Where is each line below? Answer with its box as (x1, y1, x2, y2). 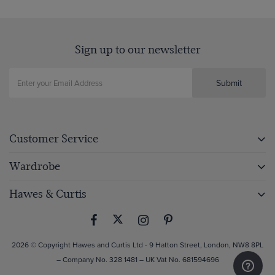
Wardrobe (9, 160, 60, 172)
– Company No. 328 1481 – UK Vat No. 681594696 (56, 254, 219, 265)
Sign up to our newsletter (74, 43, 201, 56)
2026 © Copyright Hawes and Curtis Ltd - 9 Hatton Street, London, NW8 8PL (12, 239, 263, 250)
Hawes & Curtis (9, 187, 87, 200)
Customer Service (9, 132, 98, 145)
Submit (216, 77, 242, 89)
